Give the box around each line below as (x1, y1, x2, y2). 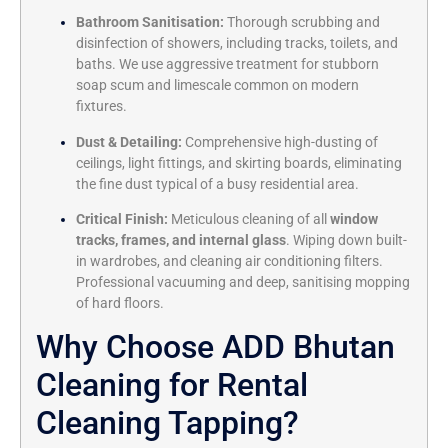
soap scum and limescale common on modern (76, 77, 359, 95)
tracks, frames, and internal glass (76, 231, 286, 249)
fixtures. (76, 98, 127, 116)
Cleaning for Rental (36, 366, 308, 405)
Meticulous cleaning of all (168, 210, 330, 228)
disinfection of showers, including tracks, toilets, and (76, 35, 398, 53)
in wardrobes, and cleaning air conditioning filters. (76, 252, 383, 270)
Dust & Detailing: (76, 133, 182, 151)
